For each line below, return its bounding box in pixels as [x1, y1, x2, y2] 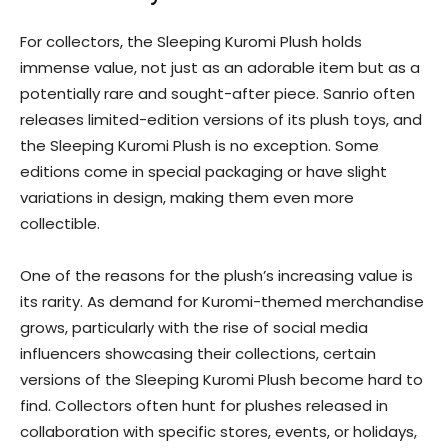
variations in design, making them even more [20, 187, 354, 208]
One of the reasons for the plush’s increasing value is [20, 265, 413, 286]
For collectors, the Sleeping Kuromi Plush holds [20, 31, 362, 52]
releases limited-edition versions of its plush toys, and [20, 109, 422, 130]
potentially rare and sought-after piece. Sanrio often [20, 83, 415, 104]
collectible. [20, 213, 100, 234]
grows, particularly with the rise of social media [20, 317, 368, 338]
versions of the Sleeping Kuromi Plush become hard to [20, 369, 423, 390]
